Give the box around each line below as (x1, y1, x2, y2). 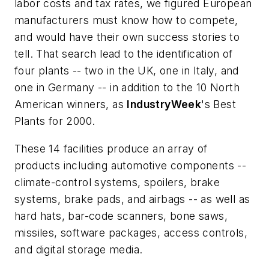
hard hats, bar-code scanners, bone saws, (14, 209, 228, 222)
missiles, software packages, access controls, (14, 226, 247, 239)
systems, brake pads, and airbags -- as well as (14, 192, 250, 205)
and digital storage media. (14, 243, 143, 256)
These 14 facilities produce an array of (14, 142, 208, 155)
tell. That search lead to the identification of (14, 47, 233, 60)
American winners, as (14, 97, 127, 110)
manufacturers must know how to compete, (14, 13, 238, 26)
